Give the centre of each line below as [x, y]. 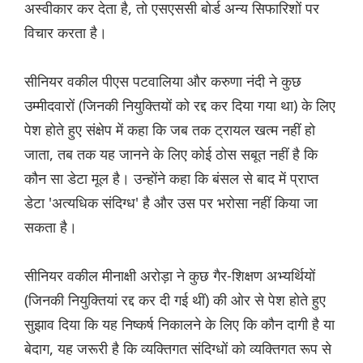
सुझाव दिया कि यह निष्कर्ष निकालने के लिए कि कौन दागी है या [179, 325]
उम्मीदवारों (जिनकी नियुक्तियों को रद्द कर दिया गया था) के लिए [180, 106]
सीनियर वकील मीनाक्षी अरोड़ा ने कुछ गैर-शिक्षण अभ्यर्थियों [170, 276]
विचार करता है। [66, 33]
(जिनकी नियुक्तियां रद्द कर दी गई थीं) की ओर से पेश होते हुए [175, 300]
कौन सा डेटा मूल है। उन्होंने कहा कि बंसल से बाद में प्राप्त [171, 179]
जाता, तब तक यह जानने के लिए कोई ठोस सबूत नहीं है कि [171, 154]
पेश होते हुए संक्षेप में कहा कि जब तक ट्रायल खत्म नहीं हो [170, 130]
